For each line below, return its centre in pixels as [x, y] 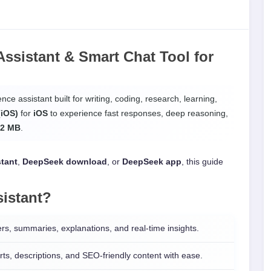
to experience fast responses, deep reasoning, [138, 113]
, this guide [202, 162]
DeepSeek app [152, 162]
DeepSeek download [65, 162]
